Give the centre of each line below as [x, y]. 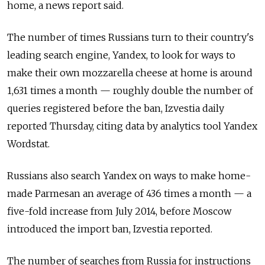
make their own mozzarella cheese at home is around [130, 73]
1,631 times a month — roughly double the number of [130, 91]
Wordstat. [28, 144]
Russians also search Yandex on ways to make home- [129, 176]
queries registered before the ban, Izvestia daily [116, 109]
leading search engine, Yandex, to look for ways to [121, 55]
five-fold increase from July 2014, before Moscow [119, 211]
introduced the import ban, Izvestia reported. [110, 229]
